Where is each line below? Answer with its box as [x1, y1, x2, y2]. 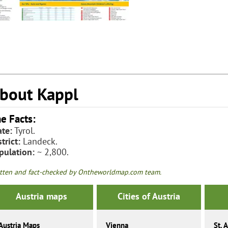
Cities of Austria [117, 190, 180, 203]
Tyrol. [12, 124, 35, 136]
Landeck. [20, 135, 58, 147]
